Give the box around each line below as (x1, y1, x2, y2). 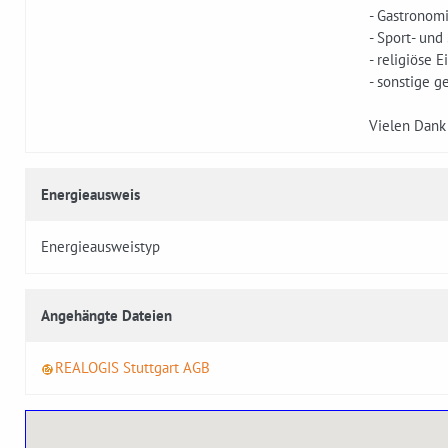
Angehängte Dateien (41, 306, 172, 326)
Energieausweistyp (41, 237, 160, 257)
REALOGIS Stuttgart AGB (55, 358, 210, 378)
